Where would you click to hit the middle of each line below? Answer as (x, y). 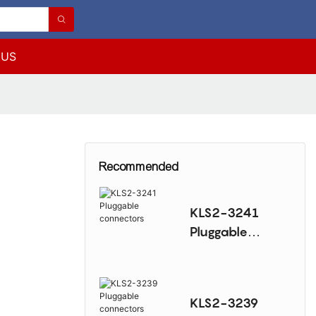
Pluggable (218, 232)
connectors (223, 251)
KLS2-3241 (224, 213)
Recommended (139, 167)
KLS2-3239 (224, 303)
